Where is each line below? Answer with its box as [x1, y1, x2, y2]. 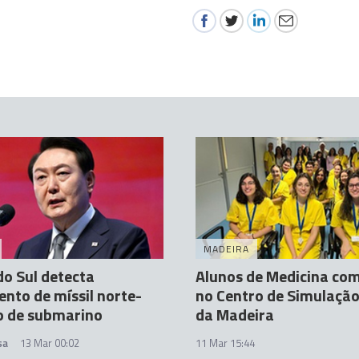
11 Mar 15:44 [196, 335, 255, 352]
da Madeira [196, 302, 274, 328]
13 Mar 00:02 [20, 335, 79, 352]
